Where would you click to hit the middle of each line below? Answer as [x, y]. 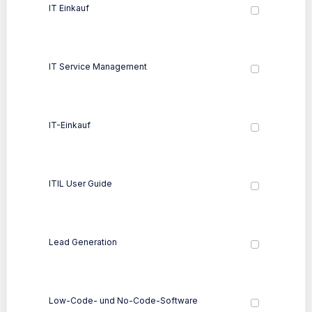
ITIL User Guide [80, 183]
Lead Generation [83, 242]
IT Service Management [98, 66]
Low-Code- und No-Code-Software [123, 300]
